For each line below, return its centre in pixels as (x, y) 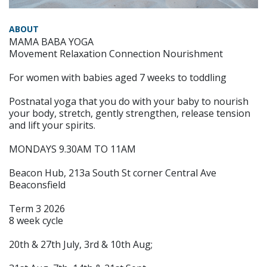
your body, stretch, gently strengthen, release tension (130, 113)
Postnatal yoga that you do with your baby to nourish (129, 101)
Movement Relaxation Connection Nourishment (116, 53)
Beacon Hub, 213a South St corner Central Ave (113, 173)
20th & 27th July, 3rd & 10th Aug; (81, 244)
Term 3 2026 (37, 208)
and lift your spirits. (52, 125)
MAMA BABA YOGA (51, 41)
